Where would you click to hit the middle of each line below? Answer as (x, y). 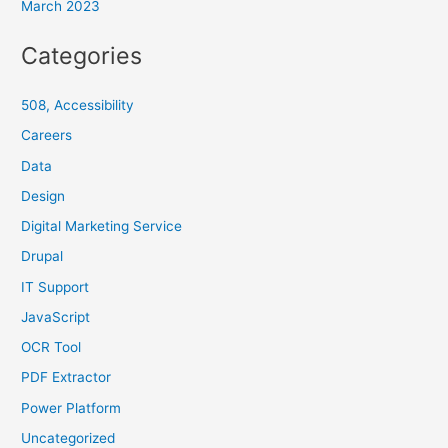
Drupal (42, 256)
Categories (82, 55)
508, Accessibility (78, 105)
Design (43, 195)
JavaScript (56, 316)
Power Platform (71, 407)
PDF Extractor (66, 377)
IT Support (55, 286)
